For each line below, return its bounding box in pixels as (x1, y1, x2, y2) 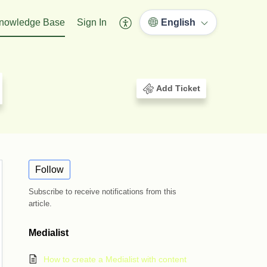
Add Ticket (156, 83, 200, 94)
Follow (35, 164, 64, 175)
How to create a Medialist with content (44, 254, 187, 265)
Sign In (77, 17, 107, 27)
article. (29, 199, 52, 209)
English (161, 17, 196, 27)
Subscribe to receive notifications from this (29, 187, 176, 197)
